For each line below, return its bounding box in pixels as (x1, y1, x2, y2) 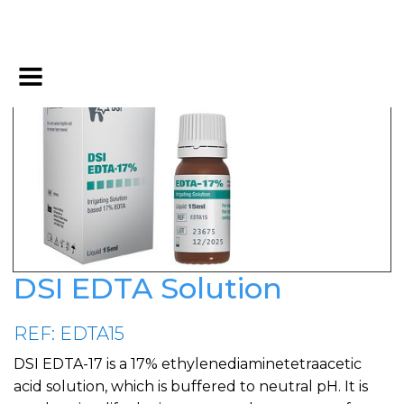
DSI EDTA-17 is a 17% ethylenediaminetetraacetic (14, 354, 362, 372)
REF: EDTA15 (14, 322, 124, 344)
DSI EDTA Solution (14, 270, 282, 306)
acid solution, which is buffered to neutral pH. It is (14, 377, 368, 395)
